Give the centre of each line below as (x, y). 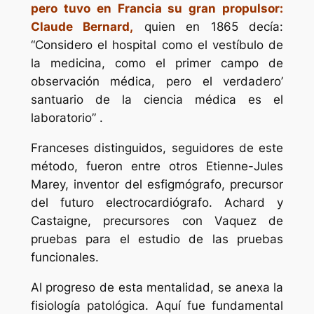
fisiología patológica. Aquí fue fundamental (157, 305)
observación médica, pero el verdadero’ (157, 82)
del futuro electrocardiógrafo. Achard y (157, 202)
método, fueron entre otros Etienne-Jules (157, 166)
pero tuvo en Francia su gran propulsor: (157, 9)
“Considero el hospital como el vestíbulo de (157, 45)
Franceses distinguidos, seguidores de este (157, 148)
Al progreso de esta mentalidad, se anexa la (157, 287)
